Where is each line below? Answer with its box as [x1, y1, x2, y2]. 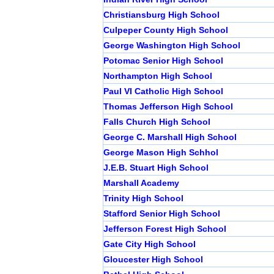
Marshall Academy [103, 178, 179, 188]
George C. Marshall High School [103, 132, 237, 143]
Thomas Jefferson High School [103, 102, 233, 112]
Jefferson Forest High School [103, 224, 226, 234]
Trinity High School [103, 193, 183, 204]
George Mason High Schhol [103, 147, 218, 158]
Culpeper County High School [103, 25, 228, 35]
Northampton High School [103, 71, 212, 81]
